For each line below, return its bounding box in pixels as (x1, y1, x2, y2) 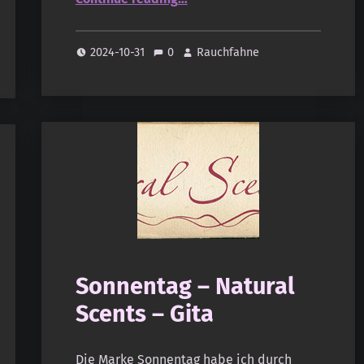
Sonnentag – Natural (75, 272, 295, 301)
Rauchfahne (197, 45, 260, 60)
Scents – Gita (75, 300, 214, 329)
